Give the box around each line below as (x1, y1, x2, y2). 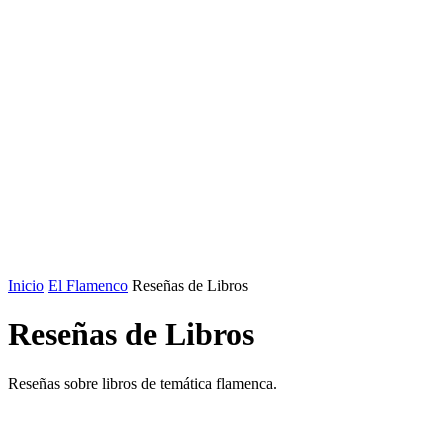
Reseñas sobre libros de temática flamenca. (8, 374, 277, 392)
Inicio (8, 277, 44, 294)
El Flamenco (48, 277, 128, 294)
